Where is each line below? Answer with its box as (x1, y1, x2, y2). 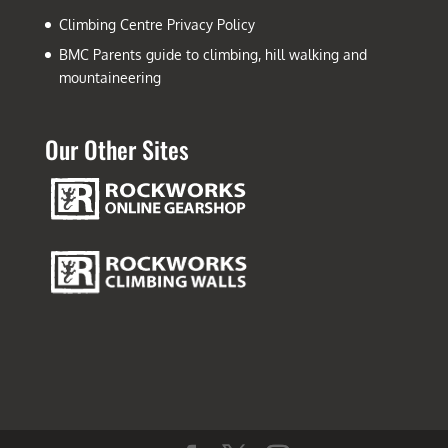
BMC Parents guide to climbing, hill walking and (58, 45, 367, 63)
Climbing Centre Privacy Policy (58, 15, 255, 33)
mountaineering (58, 68, 161, 86)
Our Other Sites (44, 131, 189, 168)
